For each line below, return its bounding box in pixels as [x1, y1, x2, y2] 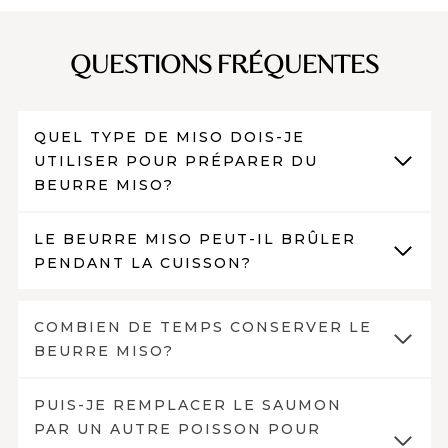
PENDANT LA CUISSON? [34, 253, 252, 272]
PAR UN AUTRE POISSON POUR [34, 419, 321, 438]
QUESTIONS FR [69, 49, 248, 82]
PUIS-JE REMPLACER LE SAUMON [34, 395, 342, 414]
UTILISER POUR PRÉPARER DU [34, 151, 318, 170]
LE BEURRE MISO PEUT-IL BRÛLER [34, 229, 356, 248]
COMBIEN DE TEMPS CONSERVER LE [34, 317, 372, 336]
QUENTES [262, 49, 379, 82]
